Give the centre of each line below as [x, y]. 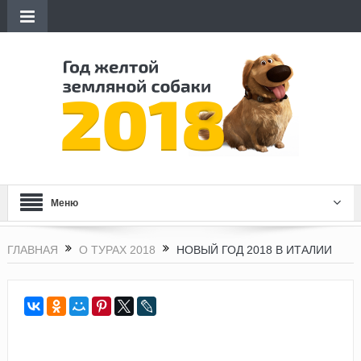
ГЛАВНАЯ [32, 250]
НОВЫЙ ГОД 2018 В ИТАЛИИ [254, 250]
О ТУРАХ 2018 [117, 250]
